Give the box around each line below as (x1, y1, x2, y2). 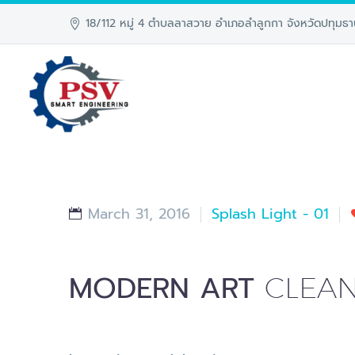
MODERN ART (69, 267, 265, 310)
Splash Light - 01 (212, 203, 329, 225)
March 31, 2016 (88, 203, 190, 225)
